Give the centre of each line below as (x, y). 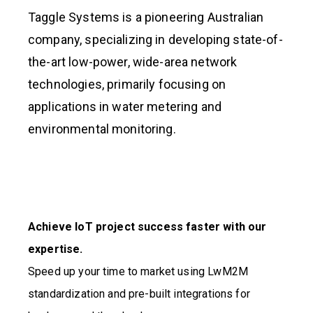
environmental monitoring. (102, 129)
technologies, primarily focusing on (127, 84)
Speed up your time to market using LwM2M (138, 271)
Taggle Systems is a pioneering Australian (146, 17)
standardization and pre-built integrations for (139, 293)
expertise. (56, 249)
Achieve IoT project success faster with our (147, 226)
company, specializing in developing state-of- (155, 39)
